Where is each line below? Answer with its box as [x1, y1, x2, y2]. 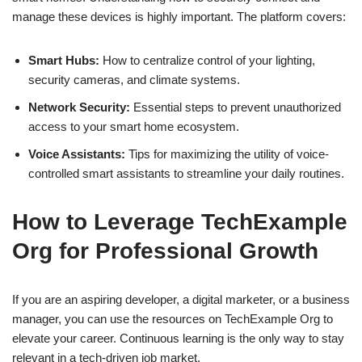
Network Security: [28, 100, 130, 115]
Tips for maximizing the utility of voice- [125, 147, 329, 162]
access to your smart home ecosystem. [28, 120, 239, 134]
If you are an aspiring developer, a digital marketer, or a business [12, 293, 350, 307]
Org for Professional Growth [12, 238, 318, 264]
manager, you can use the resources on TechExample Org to [12, 312, 333, 326]
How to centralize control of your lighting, [99, 53, 315, 68]
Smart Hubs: [28, 53, 99, 68]
